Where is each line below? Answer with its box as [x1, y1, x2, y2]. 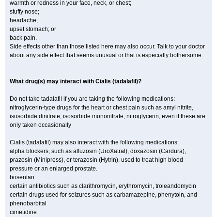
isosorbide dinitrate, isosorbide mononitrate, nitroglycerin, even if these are [10, 113, 205, 120]
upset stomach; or [10, 26, 56, 32]
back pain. [10, 34, 37, 41]
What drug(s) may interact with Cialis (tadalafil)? [10, 78, 141, 85]
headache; [10, 17, 38, 24]
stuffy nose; [10, 8, 39, 15]
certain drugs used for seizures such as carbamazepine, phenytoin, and [10, 191, 197, 198]
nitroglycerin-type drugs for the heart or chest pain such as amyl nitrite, [10, 104, 193, 111]
